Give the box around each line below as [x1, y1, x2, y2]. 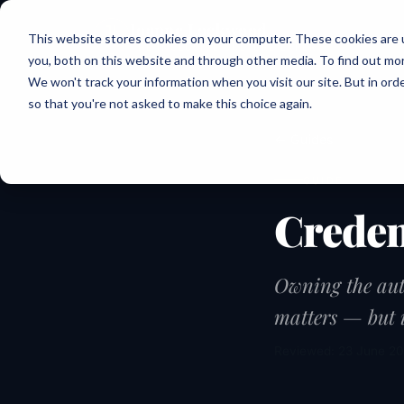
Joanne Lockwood [130, 18, 268, 41]
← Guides [274, 132, 334, 147]
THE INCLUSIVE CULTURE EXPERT [130, 41, 325, 52]
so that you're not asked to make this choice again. [27, 95, 312, 111]
